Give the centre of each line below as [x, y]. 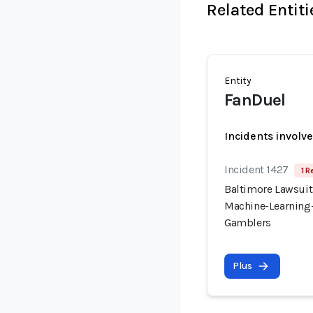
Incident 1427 [256, 169]
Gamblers [248, 223]
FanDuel [255, 100]
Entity [238, 81]
